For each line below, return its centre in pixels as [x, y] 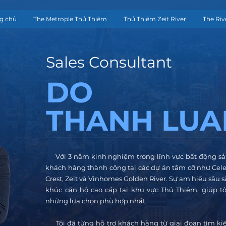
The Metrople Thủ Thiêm [70, 19]
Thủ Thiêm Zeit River [155, 19]
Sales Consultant [109, 62]
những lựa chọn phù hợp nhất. [97, 201]
